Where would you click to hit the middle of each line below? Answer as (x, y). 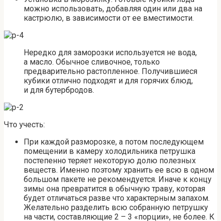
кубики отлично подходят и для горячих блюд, (108, 81)
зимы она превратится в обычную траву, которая (114, 189)
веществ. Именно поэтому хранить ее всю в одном (119, 170)
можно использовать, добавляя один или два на (113, 9)
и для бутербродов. (59, 90)
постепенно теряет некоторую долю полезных (110, 161)
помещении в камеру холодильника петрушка (110, 151)
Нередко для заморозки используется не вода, (110, 53)
